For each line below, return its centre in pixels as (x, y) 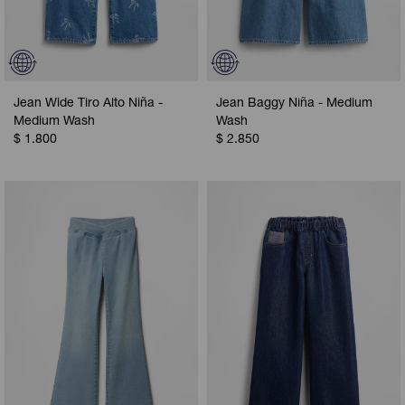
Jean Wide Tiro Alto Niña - (88, 104)
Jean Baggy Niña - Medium (294, 104)
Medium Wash (54, 122)
